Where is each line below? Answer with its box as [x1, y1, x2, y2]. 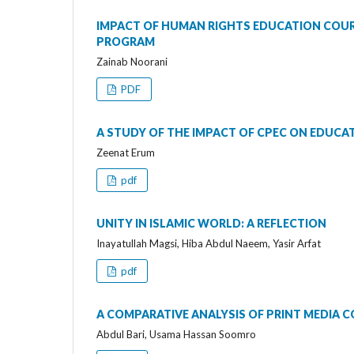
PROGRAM [96, 34, 155, 48]
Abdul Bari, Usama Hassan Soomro [96, 327, 256, 341]
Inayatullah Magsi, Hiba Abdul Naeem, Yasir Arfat [96, 236, 321, 250]
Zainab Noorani [96, 55, 168, 68]
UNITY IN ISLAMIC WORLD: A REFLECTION [96, 216, 326, 230]
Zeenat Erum [96, 145, 155, 159]
